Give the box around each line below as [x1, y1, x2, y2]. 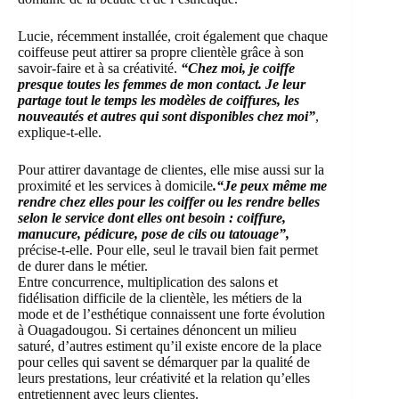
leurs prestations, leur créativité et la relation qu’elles [18, 370, 310, 386]
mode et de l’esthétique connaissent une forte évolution [18, 305, 325, 322]
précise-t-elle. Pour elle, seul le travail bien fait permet [18, 241, 318, 257]
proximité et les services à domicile [18, 177, 213, 193]
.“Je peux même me [213, 177, 327, 193]
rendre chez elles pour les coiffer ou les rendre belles [18, 193, 320, 209]
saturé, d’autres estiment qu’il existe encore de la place [18, 338, 322, 354]
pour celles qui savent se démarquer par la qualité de [18, 354, 310, 370]
